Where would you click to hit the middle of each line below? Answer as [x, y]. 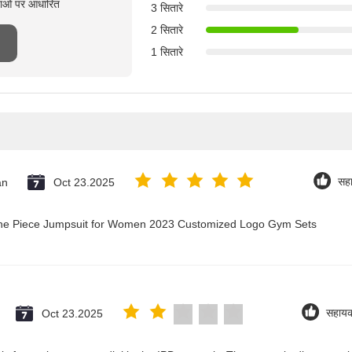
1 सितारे [167, 52]
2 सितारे [167, 30]
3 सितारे [167, 8]
